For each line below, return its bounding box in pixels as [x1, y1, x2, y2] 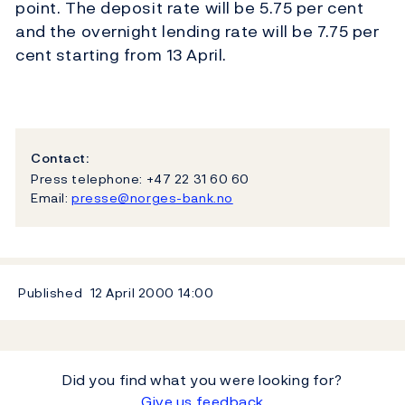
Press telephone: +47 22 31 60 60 [31, 168, 250, 188]
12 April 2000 [87, 282, 178, 302]
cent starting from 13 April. [15, 42, 227, 68]
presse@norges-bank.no [71, 187, 233, 207]
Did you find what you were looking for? [62, 368, 343, 391]
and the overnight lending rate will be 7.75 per [15, 19, 380, 44]
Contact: [31, 148, 89, 168]
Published [18, 282, 83, 302]
